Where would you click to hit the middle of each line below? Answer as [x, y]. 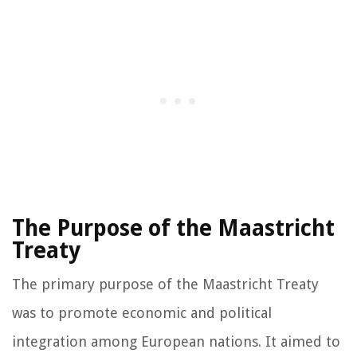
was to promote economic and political [142, 312]
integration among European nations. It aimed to [176, 341]
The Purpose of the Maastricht [173, 228]
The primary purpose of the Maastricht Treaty [165, 284]
